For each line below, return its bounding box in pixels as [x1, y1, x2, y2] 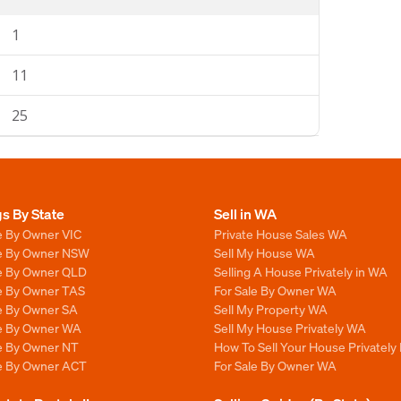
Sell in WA [214, 204, 277, 223]
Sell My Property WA [214, 301, 328, 317]
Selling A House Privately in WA [214, 263, 388, 279]
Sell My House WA [214, 244, 315, 260]
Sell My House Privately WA [214, 320, 366, 336]
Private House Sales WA [214, 226, 347, 242]
